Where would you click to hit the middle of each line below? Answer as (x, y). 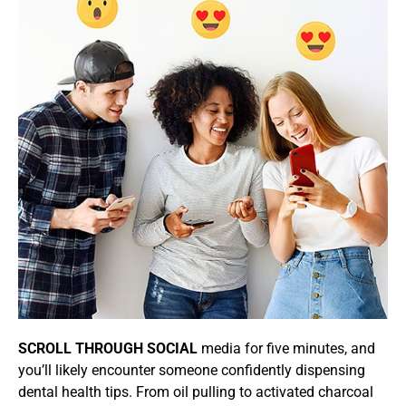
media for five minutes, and (286, 349)
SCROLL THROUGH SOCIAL (108, 349)
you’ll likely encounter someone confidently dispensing (192, 371)
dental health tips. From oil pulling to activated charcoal (196, 392)
